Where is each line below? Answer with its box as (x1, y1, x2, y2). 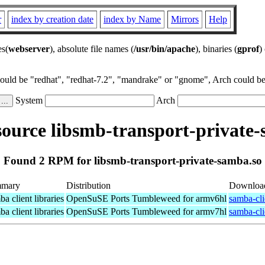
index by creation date (11, 14, 93, 24)
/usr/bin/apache (134, 44, 195, 54)
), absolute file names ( (50, 44, 134, 54)
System (13, 95, 45, 105)
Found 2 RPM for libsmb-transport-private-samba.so (3, 154, 262, 167)
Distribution (66, 180, 111, 190)
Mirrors (171, 14, 199, 24)
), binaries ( (195, 44, 237, 54)
